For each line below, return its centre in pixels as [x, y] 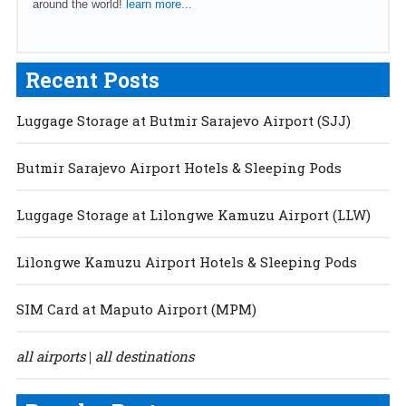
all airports [50, 356]
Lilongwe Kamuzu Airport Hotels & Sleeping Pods [186, 261]
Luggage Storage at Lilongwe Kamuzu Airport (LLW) [193, 214]
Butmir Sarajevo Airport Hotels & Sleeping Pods [179, 167]
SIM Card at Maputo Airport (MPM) [136, 309]
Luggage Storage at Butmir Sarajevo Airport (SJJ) [183, 120]
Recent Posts [92, 79]
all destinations [144, 356]
